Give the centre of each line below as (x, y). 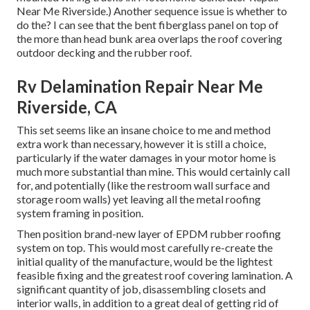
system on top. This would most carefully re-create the (145, 248)
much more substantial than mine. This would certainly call (153, 172)
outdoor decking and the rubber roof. (104, 53)
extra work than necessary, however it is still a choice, (141, 144)
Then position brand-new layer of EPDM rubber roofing (149, 234)
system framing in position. (80, 213)
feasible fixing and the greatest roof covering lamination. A (155, 275)
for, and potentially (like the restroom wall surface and (143, 185)
